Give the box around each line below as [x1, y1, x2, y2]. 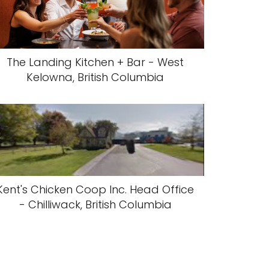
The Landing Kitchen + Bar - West [7, 55, 184, 70]
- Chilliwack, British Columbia [19, 197, 172, 212]
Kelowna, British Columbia [26, 70, 165, 85]
